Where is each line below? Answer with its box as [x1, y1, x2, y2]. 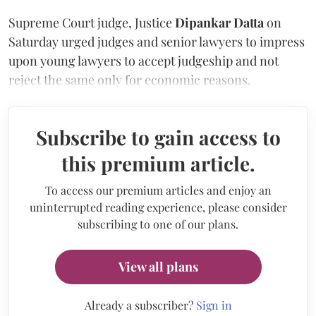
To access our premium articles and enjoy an [44, 182, 272, 197]
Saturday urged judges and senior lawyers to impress [8, 32, 305, 50]
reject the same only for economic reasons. [8, 71, 254, 88]
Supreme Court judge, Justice [8, 13, 175, 31]
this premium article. [61, 150, 255, 176]
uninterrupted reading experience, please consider [29, 199, 287, 214]
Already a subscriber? [84, 297, 196, 312]
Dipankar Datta [175, 13, 264, 31]
